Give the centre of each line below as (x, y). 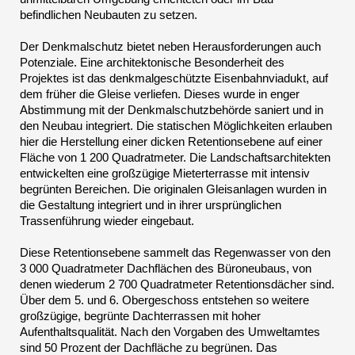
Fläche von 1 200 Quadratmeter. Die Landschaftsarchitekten (175, 158)
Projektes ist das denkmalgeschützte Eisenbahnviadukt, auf (174, 78)
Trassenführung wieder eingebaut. (107, 221)
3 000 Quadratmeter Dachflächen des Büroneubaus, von (166, 269)
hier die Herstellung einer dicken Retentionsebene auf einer (171, 142)
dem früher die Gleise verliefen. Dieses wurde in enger (160, 94)
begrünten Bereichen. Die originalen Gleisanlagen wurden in (173, 189)
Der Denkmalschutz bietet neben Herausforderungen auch (170, 47)
